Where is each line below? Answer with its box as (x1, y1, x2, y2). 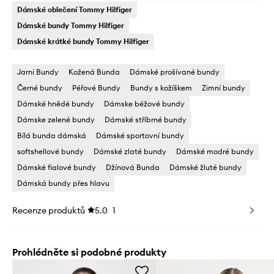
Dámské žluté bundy (169, 163, 242, 172)
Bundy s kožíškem (130, 83, 192, 93)
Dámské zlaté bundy (94, 147, 166, 157)
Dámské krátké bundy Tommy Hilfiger (17, 37, 149, 46)
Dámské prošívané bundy (130, 67, 220, 77)
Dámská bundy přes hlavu (17, 179, 109, 188)
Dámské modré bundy (176, 147, 254, 157)
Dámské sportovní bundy (96, 131, 184, 141)
